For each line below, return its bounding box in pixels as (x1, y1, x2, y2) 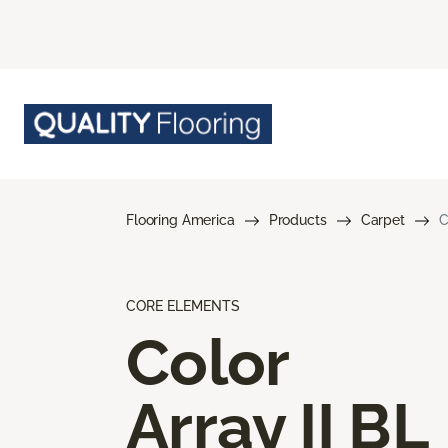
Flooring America (126, 211, 235, 228)
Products (268, 211, 327, 228)
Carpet (360, 211, 405, 228)
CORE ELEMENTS (126, 297, 240, 314)
